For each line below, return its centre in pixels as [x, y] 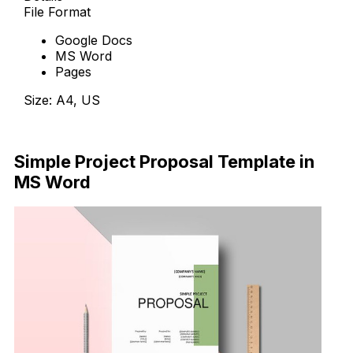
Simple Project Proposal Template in [164, 161]
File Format [57, 12]
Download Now [70, 129]
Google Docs [94, 41]
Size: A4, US [62, 100]
